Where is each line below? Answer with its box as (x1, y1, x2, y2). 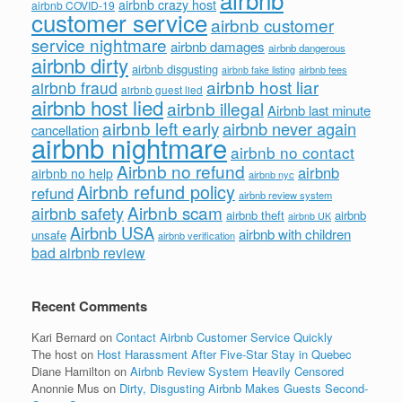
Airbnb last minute (267, 100, 371, 119)
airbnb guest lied (121, 82, 203, 97)
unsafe (31, 225, 66, 243)
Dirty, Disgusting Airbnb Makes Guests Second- (119, 379, 368, 397)
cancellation (31, 119, 99, 139)
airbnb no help (31, 163, 113, 182)
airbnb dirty (31, 49, 128, 79)
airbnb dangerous (268, 39, 345, 55)
